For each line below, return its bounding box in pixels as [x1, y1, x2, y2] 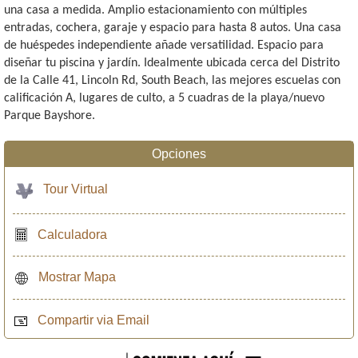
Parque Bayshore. [4, 109, 95, 123]
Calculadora [38, 227, 107, 241]
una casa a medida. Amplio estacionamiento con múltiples [4, 4, 307, 18]
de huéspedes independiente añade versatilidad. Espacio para [4, 39, 324, 53]
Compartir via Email [38, 313, 149, 328]
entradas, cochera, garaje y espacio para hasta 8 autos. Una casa [4, 22, 341, 35]
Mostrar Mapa [38, 270, 116, 284]
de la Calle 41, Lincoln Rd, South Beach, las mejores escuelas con [4, 74, 340, 88]
